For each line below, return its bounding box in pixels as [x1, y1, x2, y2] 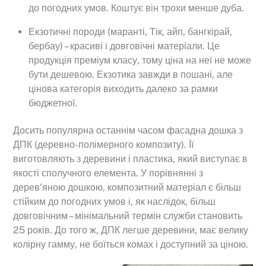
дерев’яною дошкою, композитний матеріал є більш [13, 182, 242, 194]
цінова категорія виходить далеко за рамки [28, 83, 218, 94]
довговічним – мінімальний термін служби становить [13, 210, 243, 222]
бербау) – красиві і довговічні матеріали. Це [28, 40, 220, 52]
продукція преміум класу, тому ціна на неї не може [28, 54, 251, 66]
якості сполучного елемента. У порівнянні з [13, 167, 204, 179]
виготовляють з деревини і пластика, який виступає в [13, 153, 248, 165]
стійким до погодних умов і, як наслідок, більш [13, 196, 216, 208]
